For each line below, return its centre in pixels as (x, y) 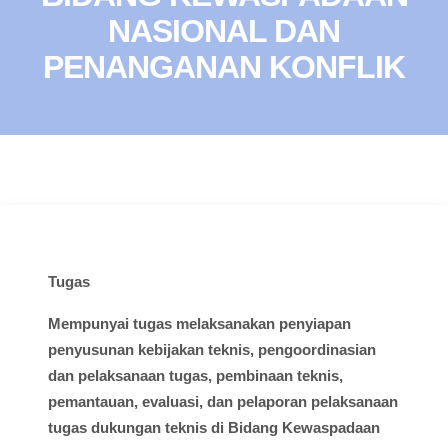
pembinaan (254, 376)
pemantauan (91, 402)
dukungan (126, 428)
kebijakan (171, 350)
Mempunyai (88, 324)
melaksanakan (225, 324)
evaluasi (170, 402)
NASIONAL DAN (224, 31)
